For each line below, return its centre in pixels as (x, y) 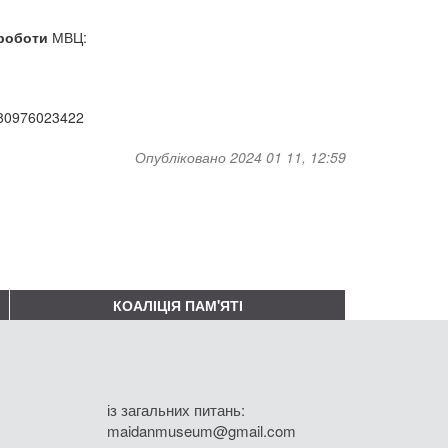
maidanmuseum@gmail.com (201, 430)
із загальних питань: (176, 409)
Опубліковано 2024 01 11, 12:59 (240, 156)
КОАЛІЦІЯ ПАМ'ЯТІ (177, 304)
